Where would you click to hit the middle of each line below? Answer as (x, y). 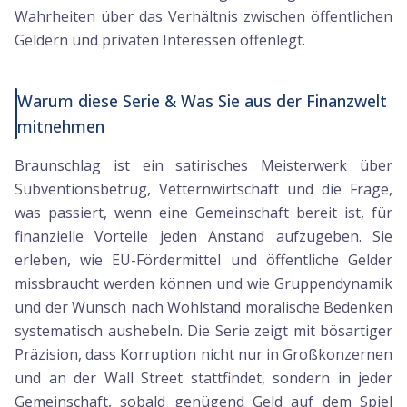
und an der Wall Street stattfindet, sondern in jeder (203, 378)
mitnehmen (61, 126)
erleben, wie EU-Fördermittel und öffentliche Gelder (203, 260)
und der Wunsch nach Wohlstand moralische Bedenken (203, 307)
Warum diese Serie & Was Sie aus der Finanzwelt (202, 101)
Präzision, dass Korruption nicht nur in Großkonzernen (203, 354)
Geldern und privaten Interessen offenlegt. (160, 40)
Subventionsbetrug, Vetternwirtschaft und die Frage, (203, 189)
